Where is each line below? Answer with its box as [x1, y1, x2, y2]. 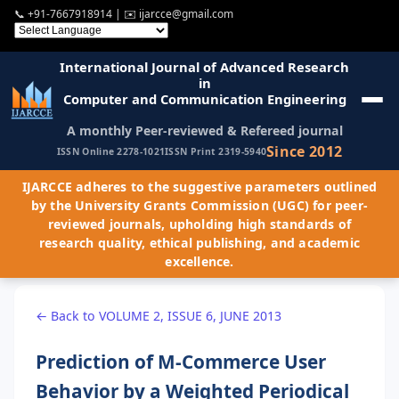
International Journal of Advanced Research [60, 57, 350, 76]
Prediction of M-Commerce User [36, 348, 326, 374]
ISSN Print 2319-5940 [165, 145, 267, 159]
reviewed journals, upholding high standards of [47, 215, 352, 232]
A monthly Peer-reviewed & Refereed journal [66, 121, 343, 139]
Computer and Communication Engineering [62, 89, 346, 108]
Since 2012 [266, 141, 343, 161]
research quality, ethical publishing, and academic [38, 233, 360, 251]
